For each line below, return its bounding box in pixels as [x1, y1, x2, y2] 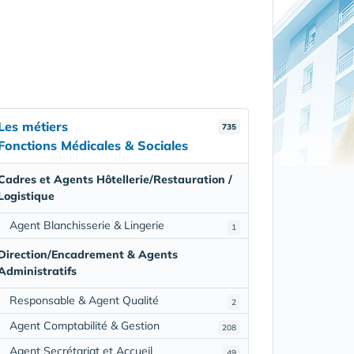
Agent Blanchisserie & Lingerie [9, 217, 164, 232]
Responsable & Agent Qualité [9, 292, 159, 307]
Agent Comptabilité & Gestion [9, 318, 160, 333]
